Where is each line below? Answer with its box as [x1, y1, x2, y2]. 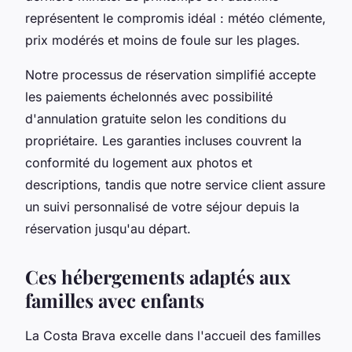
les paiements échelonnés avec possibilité [25, 89, 273, 105]
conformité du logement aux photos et [25, 155, 252, 171]
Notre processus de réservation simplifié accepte [25, 67, 316, 83]
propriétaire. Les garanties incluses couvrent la [25, 133, 302, 149]
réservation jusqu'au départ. [25, 221, 191, 237]
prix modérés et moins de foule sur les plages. [25, 32, 300, 49]
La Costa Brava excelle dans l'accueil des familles [25, 328, 321, 344]
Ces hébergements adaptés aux [25, 264, 291, 290]
